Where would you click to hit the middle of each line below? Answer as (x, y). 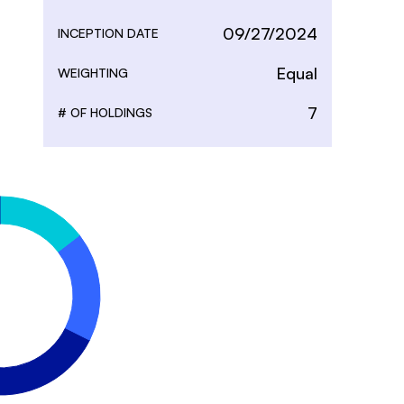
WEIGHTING (92, 73)
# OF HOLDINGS (105, 113)
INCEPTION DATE (108, 33)
